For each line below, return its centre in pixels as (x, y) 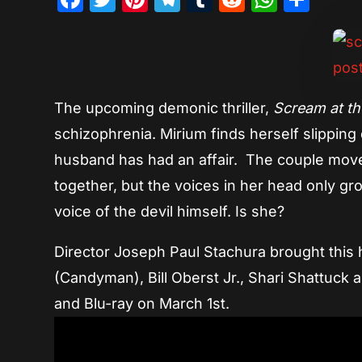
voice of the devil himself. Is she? (170, 212)
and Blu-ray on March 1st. (142, 304)
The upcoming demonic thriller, (164, 108)
